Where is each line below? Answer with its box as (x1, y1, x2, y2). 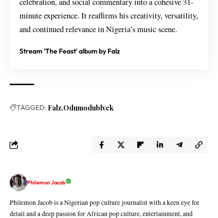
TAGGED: (17, 103, 46, 112)
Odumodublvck (63, 103, 113, 112)
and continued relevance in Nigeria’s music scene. (19, 23, 177, 35)
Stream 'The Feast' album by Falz (19, 46, 120, 55)
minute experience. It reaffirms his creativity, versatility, (19, 10, 198, 21)
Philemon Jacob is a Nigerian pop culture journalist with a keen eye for (10, 198, 200, 207)
